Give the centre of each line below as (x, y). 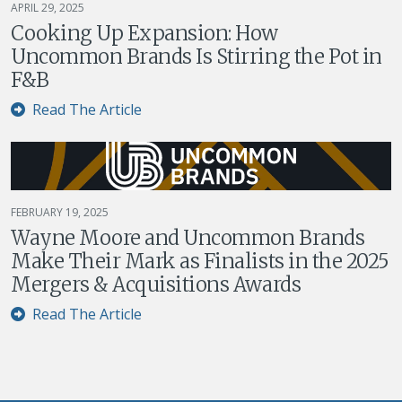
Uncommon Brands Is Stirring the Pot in (197, 56)
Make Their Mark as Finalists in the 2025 (200, 262)
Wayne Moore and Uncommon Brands (188, 238)
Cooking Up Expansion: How (145, 33)
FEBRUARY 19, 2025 (60, 213)
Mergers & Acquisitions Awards (156, 285)
